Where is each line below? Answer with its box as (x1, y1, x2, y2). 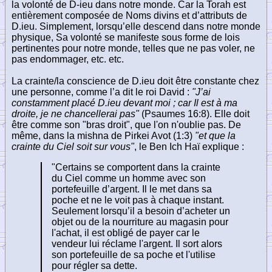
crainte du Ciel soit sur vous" (12, 141, 134, 152)
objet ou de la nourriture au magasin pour (52, 216, 228, 227)
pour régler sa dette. (52, 260, 137, 271)
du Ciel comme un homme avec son (52, 172, 206, 183)
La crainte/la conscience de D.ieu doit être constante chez (12, 75, 259, 86)
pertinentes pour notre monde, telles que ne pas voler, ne (12, 42, 255, 53)
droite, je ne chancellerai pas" (12, 108, 139, 119)
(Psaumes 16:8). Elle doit (139, 108, 250, 119)
